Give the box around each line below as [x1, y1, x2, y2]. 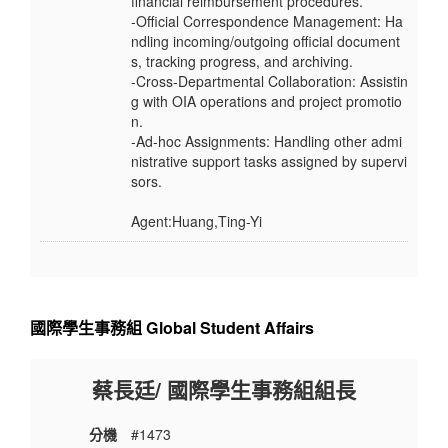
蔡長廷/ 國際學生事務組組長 [92, 374, 356, 405]
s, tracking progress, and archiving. [131, 51, 353, 72]
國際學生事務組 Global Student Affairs [30, 316, 314, 340]
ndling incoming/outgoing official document [131, 31, 400, 52]
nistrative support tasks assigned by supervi [131, 151, 407, 172]
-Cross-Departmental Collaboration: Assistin [131, 71, 408, 92]
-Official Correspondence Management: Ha [131, 11, 403, 32]
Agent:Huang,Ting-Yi [131, 211, 262, 232]
